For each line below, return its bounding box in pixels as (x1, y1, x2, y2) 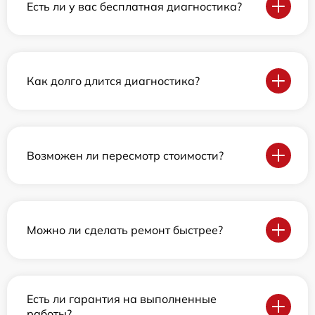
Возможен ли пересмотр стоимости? (27, 148, 224, 162)
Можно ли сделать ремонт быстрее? (27, 222, 223, 237)
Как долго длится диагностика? (27, 73, 200, 88)
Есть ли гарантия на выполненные (27, 292, 217, 306)
